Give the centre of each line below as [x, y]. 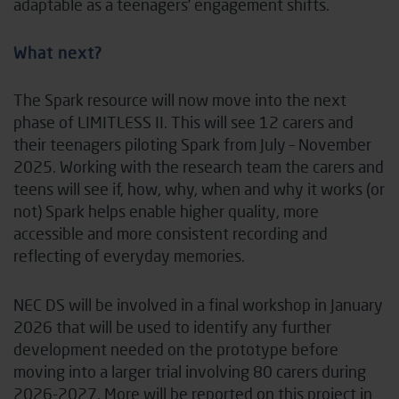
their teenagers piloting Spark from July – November [192, 144]
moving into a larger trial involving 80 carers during [190, 371]
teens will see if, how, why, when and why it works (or [199, 188]
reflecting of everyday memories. [133, 255]
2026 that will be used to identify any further [172, 326]
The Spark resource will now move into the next [180, 99]
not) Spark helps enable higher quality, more [166, 211]
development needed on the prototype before [176, 349]
